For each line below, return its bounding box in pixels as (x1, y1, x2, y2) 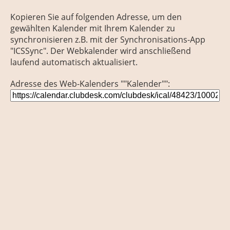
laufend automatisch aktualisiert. (10, 56, 138, 68)
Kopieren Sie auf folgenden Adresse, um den (10, 11, 182, 23)
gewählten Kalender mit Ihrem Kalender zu (10, 23, 175, 34)
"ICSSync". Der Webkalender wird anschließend (10, 45, 191, 56)
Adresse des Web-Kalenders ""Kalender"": (10, 78, 170, 89)
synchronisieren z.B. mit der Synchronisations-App (10, 34, 205, 45)
